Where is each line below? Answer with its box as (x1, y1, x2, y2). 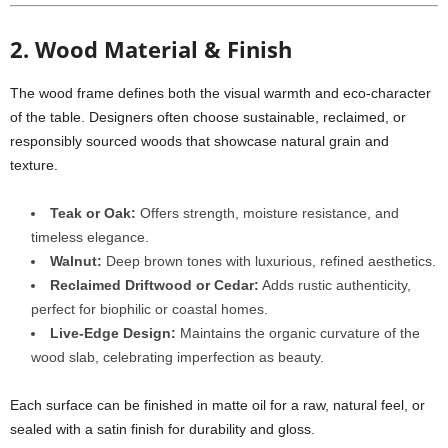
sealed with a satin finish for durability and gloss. (10, 421, 315, 437)
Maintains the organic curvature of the (176, 325, 420, 341)
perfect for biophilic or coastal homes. (31, 301, 268, 317)
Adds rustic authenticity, (259, 277, 411, 293)
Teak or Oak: (50, 205, 136, 221)
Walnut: (50, 253, 102, 269)
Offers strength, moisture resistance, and (136, 205, 399, 221)
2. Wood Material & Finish (10, 34, 292, 64)
